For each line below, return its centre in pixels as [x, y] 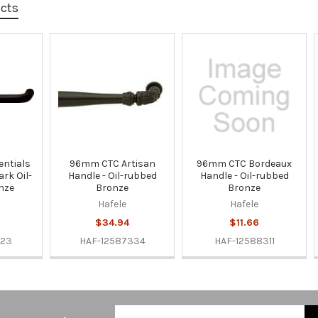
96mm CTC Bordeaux [245, 163]
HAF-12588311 [244, 241]
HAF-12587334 [112, 241]
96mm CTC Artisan [112, 163]
